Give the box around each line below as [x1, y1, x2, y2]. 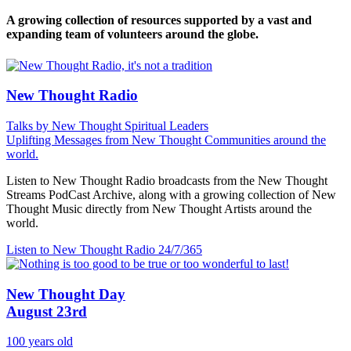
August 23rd [6, 302, 87, 320]
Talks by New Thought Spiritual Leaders [6, 119, 208, 133]
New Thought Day [6, 285, 125, 302]
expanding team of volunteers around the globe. [6, 27, 259, 42]
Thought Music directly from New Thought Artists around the [6, 202, 312, 216]
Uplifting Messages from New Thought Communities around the [6, 133, 326, 147]
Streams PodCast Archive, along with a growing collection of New [6, 188, 336, 202]
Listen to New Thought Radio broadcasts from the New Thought [6, 174, 327, 188]
